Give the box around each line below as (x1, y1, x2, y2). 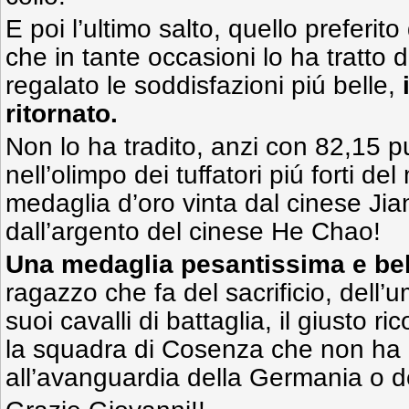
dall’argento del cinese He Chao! (5, 217, 381, 246)
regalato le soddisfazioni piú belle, (5, 71, 403, 100)
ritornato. (5, 100, 118, 128)
